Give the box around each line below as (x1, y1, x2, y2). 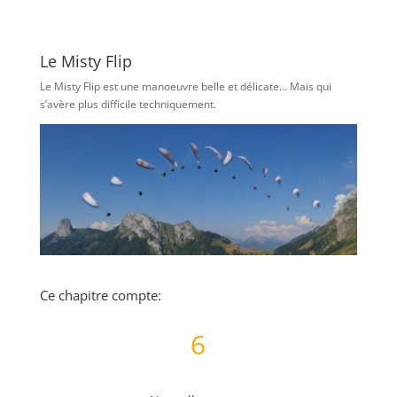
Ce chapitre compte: (39, 286, 161, 305)
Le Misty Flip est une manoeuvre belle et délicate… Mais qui (39, 78, 331, 94)
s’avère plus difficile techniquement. (39, 96, 216, 112)
